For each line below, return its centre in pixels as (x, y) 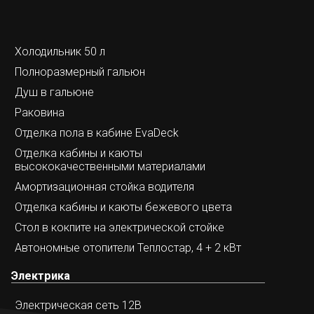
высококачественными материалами (110, 166)
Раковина (39, 112)
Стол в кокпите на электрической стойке (119, 227)
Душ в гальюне (54, 92)
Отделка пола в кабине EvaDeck (96, 132)
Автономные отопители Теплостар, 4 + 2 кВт (128, 247)
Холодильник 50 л (60, 51)
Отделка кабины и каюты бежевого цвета (123, 207)
